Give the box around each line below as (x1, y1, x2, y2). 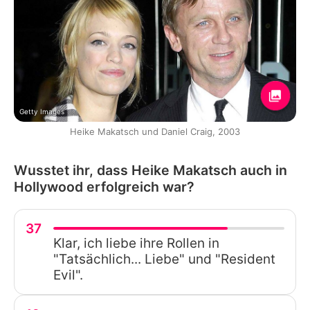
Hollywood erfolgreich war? (14, 178, 194, 195)
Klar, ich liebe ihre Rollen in (53, 235, 219, 251)
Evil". (53, 266, 83, 283)
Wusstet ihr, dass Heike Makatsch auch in (14, 161, 287, 179)
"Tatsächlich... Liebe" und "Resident (53, 250, 275, 267)
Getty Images (19, 107, 64, 116)
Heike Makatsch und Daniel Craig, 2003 (70, 125, 240, 137)
